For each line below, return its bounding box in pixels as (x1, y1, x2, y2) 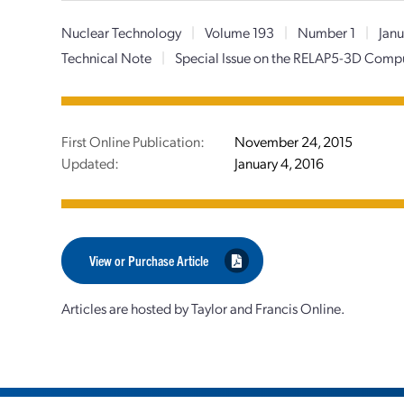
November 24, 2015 (234, 132, 353, 151)
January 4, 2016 (234, 153, 325, 172)
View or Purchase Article (89, 252, 209, 269)
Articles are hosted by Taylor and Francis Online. (61, 298, 345, 317)
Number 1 (295, 23, 359, 41)
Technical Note (61, 48, 155, 67)
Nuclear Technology (61, 23, 182, 41)
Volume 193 (202, 23, 278, 41)
